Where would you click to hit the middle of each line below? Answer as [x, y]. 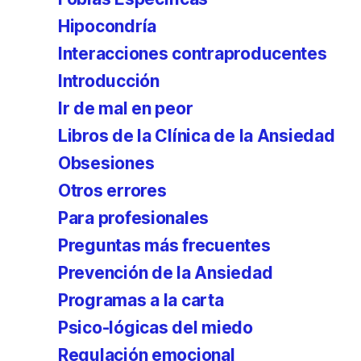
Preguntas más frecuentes [164, 245]
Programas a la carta [141, 300]
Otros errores [112, 191]
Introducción [109, 81]
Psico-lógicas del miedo [156, 328]
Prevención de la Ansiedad [166, 273]
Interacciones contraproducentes [193, 54]
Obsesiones [106, 163]
